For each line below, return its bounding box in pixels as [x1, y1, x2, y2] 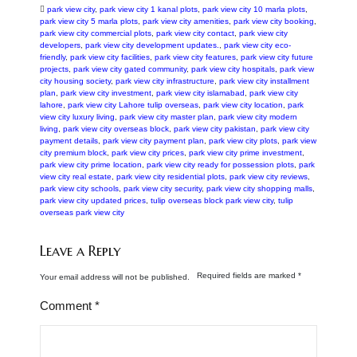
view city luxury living [40, 112, 115, 122]
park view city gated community [73, 65, 186, 74]
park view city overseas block [63, 124, 169, 134]
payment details [40, 136, 98, 146]
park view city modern [218, 112, 297, 122]
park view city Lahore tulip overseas [68, 100, 198, 110]
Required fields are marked [197, 271, 298, 280]
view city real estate [40, 172, 112, 182]
